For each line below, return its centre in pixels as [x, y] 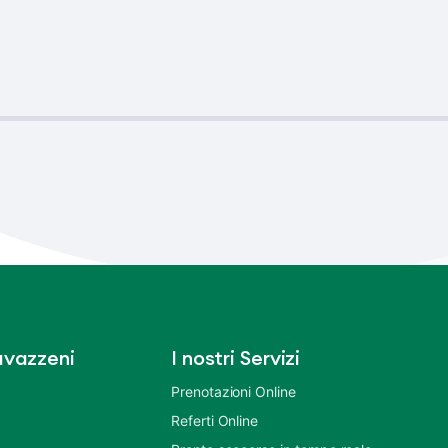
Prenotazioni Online [233, 391]
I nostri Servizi [236, 359]
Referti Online [215, 420]
